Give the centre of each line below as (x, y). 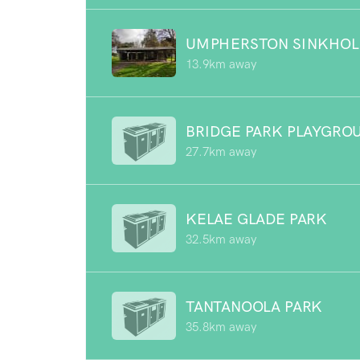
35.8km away (221, 327)
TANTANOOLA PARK (254, 306)
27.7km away (221, 151)
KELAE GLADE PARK (256, 219)
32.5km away (221, 239)
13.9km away (221, 64)
